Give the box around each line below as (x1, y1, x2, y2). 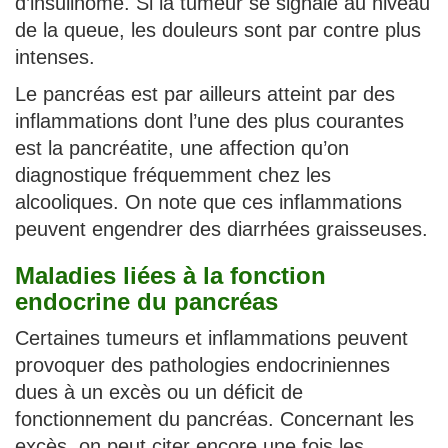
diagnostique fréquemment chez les (15, 163, 331, 186)
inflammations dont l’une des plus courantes (15, 109, 404, 132)
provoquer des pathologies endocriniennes (15, 353, 390, 376)
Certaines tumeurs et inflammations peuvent (15, 326, 408, 349)
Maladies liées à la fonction (15, 261, 326, 289)
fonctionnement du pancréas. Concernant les (15, 407, 414, 430)
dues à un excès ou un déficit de (15, 380, 303, 403)
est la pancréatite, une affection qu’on (15, 136, 349, 159)
